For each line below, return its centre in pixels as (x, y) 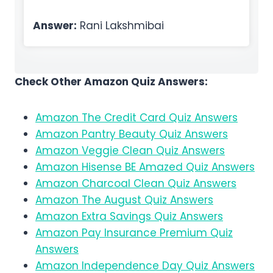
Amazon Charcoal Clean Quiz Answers (136, 184)
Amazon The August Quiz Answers (124, 200)
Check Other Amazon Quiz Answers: (111, 82)
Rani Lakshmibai (120, 26)
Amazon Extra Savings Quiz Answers (129, 217)
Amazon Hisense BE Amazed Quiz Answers (145, 167)
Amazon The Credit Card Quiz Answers (136, 118)
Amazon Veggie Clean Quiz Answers (130, 151)
